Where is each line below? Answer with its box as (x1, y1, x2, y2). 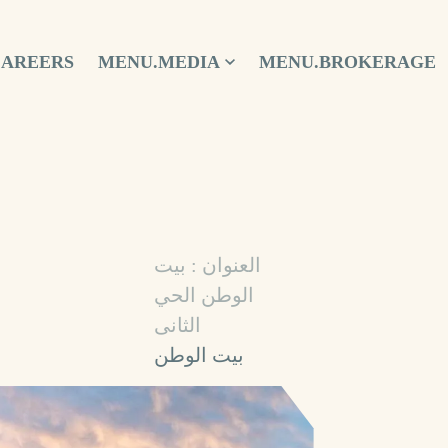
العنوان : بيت (154, 254, 262, 276)
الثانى (154, 314, 202, 336)
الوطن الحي (154, 284, 255, 306)
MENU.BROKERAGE (259, 51, 437, 72)
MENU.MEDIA (98, 51, 221, 72)
